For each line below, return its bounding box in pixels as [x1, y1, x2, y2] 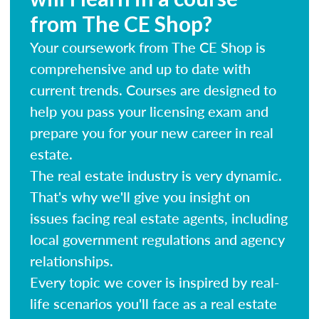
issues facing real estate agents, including [30, 207, 288, 228]
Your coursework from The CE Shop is [30, 36, 266, 57]
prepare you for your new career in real [30, 122, 273, 142]
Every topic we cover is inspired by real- [30, 271, 279, 292]
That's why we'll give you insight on [30, 186, 250, 206]
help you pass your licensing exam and [30, 100, 268, 121]
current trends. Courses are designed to [30, 79, 276, 100]
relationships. [30, 250, 113, 271]
